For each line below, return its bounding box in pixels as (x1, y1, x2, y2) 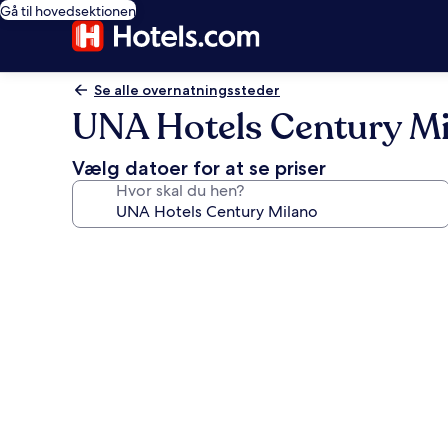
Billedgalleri (71, 235, 209, 264)
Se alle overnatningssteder (94, 81, 280, 99)
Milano (71, 380, 150, 409)
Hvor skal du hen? (116, 180, 244, 201)
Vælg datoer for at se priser (72, 156, 326, 180)
